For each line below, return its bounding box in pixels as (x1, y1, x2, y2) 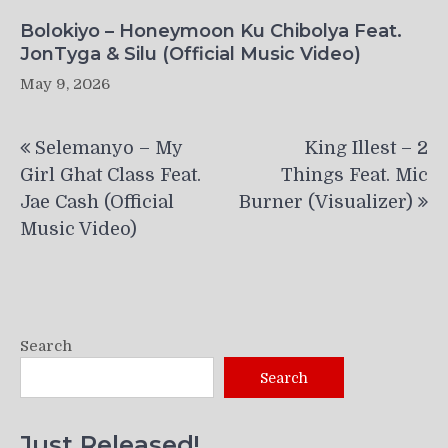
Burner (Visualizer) (239, 191, 413, 212)
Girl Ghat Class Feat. (20, 164, 201, 185)
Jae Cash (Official (20, 191, 174, 212)
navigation (19, 148, 157, 178)
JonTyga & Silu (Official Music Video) (20, 42, 361, 65)
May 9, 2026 (20, 74, 110, 93)
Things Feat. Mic (281, 164, 428, 185)
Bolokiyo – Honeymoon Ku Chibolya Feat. (20, 19, 402, 42)
